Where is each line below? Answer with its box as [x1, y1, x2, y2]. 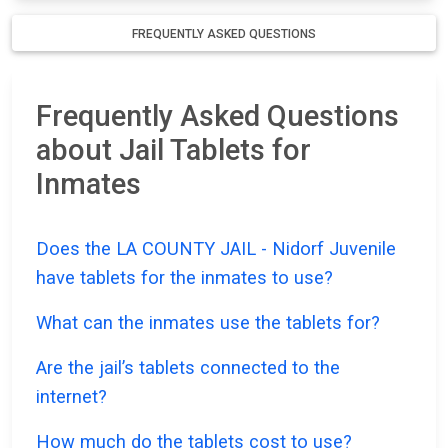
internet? [36, 386, 107, 408]
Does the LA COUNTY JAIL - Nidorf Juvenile [36, 238, 396, 260]
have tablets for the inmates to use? [36, 267, 333, 289]
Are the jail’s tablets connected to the [36, 357, 340, 379]
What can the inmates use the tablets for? [36, 312, 380, 334]
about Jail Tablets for [36, 133, 311, 168]
